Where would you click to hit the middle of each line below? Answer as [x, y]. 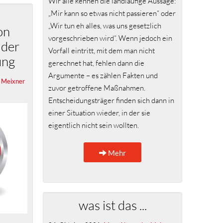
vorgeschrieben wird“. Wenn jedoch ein [110, 38]
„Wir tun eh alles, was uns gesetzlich [105, 26]
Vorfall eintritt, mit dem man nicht [102, 51]
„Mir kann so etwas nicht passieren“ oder [112, 13]
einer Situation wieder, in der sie [99, 113]
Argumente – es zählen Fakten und [103, 76]
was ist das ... [112, 205]
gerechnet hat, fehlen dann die [96, 63]
